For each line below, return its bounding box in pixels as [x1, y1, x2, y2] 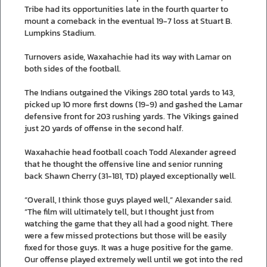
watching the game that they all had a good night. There [24, 217, 233, 230]
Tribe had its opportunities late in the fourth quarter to [24, 2, 228, 15]
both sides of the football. [24, 62, 121, 75]
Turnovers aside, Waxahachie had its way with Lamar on [24, 50, 231, 63]
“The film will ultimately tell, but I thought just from [24, 205, 214, 218]
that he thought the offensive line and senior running [24, 157, 223, 170]
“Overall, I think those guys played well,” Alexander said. [24, 193, 232, 206]
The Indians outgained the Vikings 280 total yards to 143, [24, 86, 235, 99]
